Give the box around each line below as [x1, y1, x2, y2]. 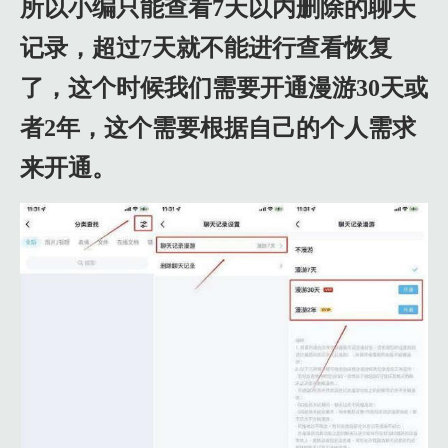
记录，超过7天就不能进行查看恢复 [20, 35, 392, 62]
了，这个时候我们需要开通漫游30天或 [20, 75, 428, 102]
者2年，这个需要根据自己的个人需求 [20, 115, 416, 142]
